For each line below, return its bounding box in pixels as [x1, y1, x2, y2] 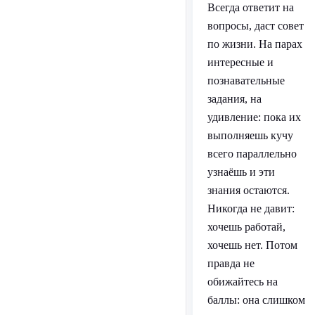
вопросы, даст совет [207, 20, 304, 32]
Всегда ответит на [207, 1, 294, 14]
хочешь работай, [207, 221, 285, 233]
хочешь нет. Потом [207, 239, 297, 252]
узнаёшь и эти [207, 166, 275, 179]
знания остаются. [207, 184, 290, 197]
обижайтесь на [207, 276, 278, 288]
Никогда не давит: [207, 202, 295, 215]
